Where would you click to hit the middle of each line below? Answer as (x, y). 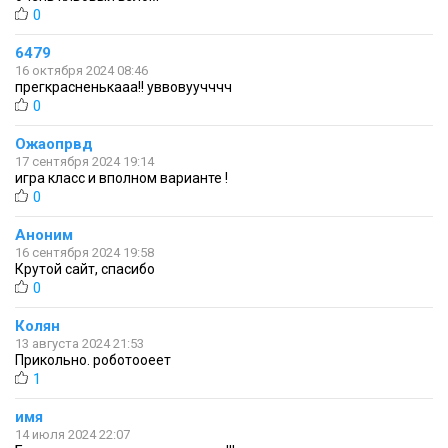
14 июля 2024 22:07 (72, 435)
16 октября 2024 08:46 (81, 71)
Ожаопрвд (54, 144)
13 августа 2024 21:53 (79, 344)
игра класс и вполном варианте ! (121, 178)
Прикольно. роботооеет (93, 360)
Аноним (44, 235)
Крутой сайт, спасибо (85, 269)
